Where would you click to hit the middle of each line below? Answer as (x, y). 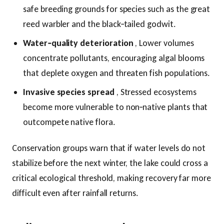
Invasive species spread (69, 92)
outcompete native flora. (69, 122)
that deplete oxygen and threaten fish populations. (117, 73)
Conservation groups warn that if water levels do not (109, 148)
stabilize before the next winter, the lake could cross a (110, 163)
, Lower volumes (163, 43)
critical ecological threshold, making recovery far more (112, 178)
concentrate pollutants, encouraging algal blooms (114, 58)
